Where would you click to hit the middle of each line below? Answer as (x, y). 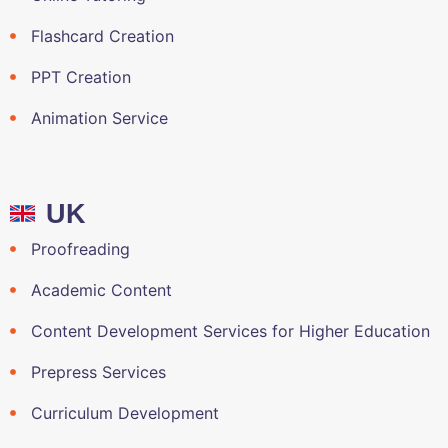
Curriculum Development (124, 412)
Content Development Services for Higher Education (230, 330)
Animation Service (99, 117)
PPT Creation (80, 76)
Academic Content (101, 289)
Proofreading (80, 248)
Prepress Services (98, 371)
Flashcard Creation (102, 35)
